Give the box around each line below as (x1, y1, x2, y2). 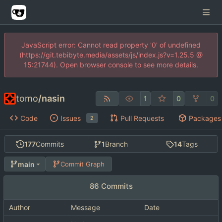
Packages (188, 113, 221, 122)
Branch (105, 140, 128, 149)
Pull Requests (120, 113, 164, 122)
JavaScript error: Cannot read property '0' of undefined (21, 41, 201, 49)
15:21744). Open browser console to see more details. (24, 60, 198, 69)
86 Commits (89, 181, 133, 191)
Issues (60, 113, 81, 122)
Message (71, 203, 100, 212)
